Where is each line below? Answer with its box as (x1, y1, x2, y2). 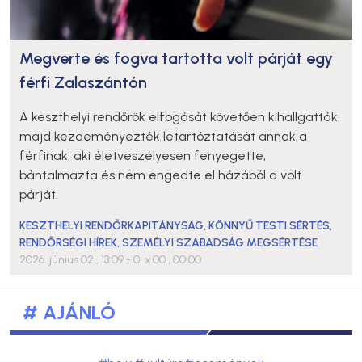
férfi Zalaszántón (19, 72, 147, 92)
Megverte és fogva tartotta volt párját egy (19, 48, 333, 68)
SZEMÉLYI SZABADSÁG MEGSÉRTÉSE (122, 235, 318, 250)
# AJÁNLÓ (23, 300, 116, 324)
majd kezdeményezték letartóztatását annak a (19, 128, 307, 144)
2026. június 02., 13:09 (19, 252, 126, 267)
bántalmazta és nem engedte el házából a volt (19, 166, 301, 183)
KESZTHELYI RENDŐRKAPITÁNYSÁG (19, 218, 204, 233)
